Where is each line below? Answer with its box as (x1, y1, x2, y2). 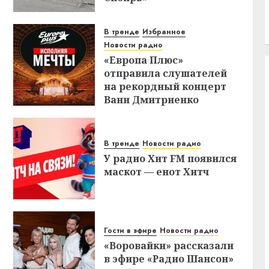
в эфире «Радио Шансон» (104, 252, 234, 266)
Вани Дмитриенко (104, 93, 199, 107)
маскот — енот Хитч (104, 165, 210, 179)
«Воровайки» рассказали (104, 239, 234, 253)
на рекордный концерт (104, 80, 227, 94)
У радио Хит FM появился (104, 152, 237, 166)
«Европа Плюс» (104, 53, 184, 67)
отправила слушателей (104, 67, 228, 80)
